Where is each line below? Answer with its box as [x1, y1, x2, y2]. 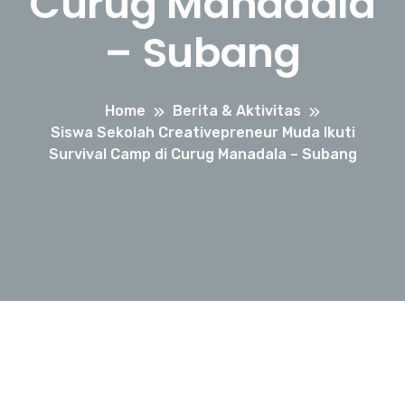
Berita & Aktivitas [172, 102, 301, 119]
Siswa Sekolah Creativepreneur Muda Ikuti [50, 124, 355, 141]
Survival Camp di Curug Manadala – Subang [48, 146, 357, 163]
